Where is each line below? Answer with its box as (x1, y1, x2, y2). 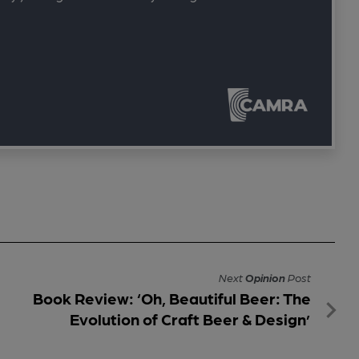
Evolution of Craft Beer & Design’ (70, 309, 311, 329)
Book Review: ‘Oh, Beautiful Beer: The (33, 288, 311, 309)
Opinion (245, 271, 285, 284)
